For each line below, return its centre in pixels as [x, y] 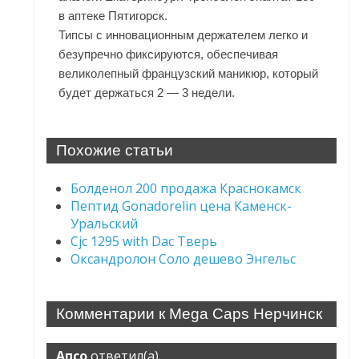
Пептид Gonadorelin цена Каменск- [182, 206]
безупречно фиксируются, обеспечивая [169, 54]
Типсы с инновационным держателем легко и [184, 35]
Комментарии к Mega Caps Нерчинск [190, 314]
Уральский [105, 224]
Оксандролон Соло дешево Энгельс [184, 259]
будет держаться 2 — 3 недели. [147, 93]
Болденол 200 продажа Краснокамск [186, 189]
